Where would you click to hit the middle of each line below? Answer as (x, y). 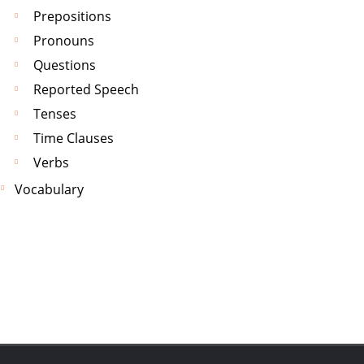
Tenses (55, 114)
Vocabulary (49, 189)
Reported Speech (86, 90)
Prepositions (72, 17)
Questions (65, 65)
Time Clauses (74, 139)
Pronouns (64, 41)
